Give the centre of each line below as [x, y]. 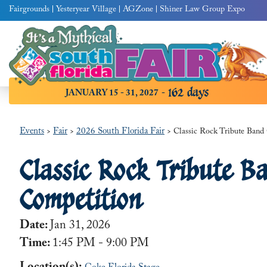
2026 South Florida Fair [121, 132]
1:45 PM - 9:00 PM [101, 244]
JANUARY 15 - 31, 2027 [112, 94]
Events [32, 132]
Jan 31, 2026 [80, 226]
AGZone [138, 10]
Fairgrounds [29, 10]
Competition [81, 199]
